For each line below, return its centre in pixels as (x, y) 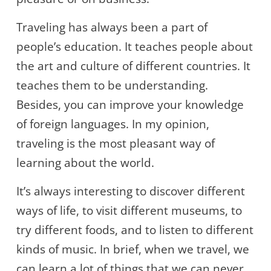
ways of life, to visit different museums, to (129, 211)
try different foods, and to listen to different (135, 230)
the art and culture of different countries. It (133, 66)
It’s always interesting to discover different (131, 191)
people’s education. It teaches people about (135, 47)
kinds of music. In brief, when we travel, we (133, 250)
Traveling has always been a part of (112, 28)
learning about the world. (85, 163)
